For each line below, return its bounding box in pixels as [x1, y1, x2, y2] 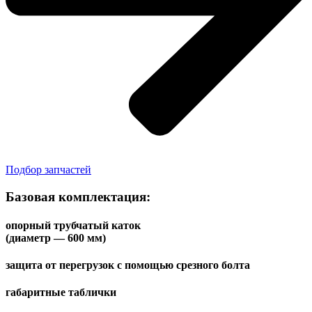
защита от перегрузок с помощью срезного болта [6, 259, 250, 272]
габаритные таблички [6, 286, 116, 299]
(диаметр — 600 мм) [6, 231, 106, 244]
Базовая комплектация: [6, 189, 150, 204]
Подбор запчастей [6, 163, 91, 175]
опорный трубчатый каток [6, 219, 141, 231]
